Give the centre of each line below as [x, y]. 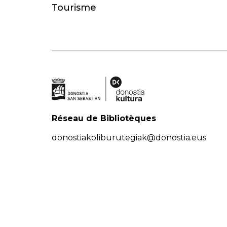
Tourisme [74, 8]
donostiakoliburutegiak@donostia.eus [129, 138]
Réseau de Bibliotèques [104, 119]
